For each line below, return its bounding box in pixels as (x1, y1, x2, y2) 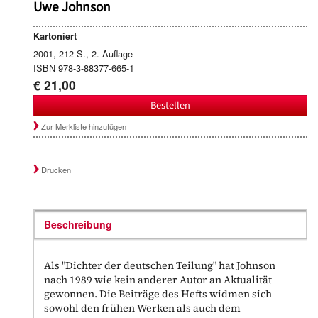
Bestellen (150, 97, 190, 113)
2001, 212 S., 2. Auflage (33, 46, 133, 60)
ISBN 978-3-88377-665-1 (33, 60, 134, 75)
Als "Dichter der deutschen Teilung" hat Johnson (44, 258, 276, 273)
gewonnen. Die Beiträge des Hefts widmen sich (44, 287, 273, 302)
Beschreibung (44, 217, 113, 232)
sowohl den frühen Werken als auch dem (44, 301, 241, 316)
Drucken (41, 164, 72, 176)
